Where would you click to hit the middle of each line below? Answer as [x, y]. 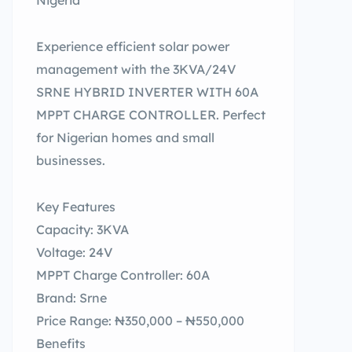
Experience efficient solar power [133, 46]
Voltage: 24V [74, 252]
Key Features [76, 207]
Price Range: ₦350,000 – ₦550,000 [140, 321]
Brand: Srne [71, 298]
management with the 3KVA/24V [136, 69]
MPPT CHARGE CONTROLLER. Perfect [151, 115]
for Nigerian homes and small [125, 137]
